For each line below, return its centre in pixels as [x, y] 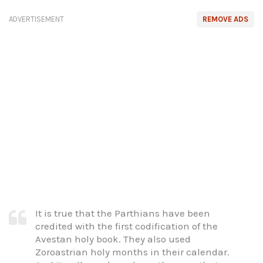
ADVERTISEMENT [36, 19]
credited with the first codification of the [127, 226]
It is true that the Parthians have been [123, 213]
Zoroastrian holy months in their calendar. [132, 252]
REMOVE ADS [225, 19]
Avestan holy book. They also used [113, 239]
